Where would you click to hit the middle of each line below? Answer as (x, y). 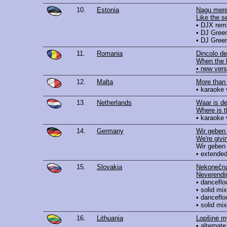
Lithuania (110, 218)
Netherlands (114, 102)
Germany (110, 131)
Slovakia (109, 167)
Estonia (108, 10)
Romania (110, 53)
